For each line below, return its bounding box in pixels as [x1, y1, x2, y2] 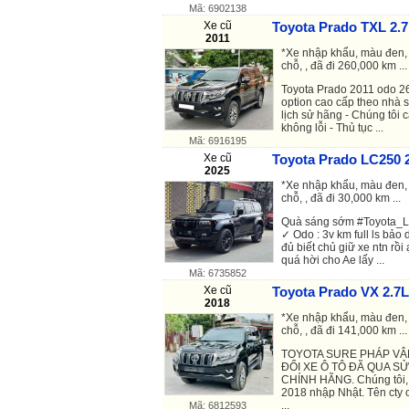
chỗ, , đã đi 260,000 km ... [281, 58, 407, 72]
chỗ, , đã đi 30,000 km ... [281, 191, 401, 204]
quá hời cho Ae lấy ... [281, 253, 384, 267]
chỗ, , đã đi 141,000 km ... [281, 323, 407, 337]
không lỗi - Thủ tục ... [281, 121, 383, 134]
